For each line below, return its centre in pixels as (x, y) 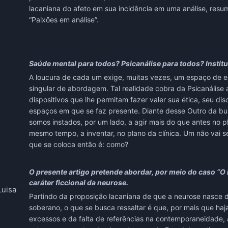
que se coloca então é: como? (78, 145)
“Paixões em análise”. (65, 20)
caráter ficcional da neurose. (78, 183)
